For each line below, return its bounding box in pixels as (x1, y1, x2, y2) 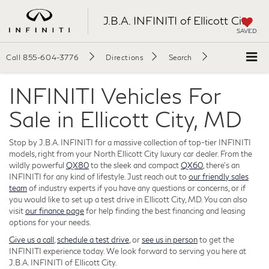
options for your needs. (9, 217, 91, 227)
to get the (198, 234, 234, 244)
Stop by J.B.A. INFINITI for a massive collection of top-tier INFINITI (9, 137, 251, 147)
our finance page (25, 205, 84, 216)
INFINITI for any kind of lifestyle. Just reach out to (9, 171, 189, 181)
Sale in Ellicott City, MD (9, 105, 242, 132)
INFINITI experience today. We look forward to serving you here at (9, 246, 246, 256)
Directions (106, 53, 144, 62)
